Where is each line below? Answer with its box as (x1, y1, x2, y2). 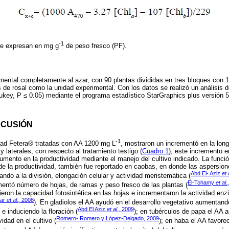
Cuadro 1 (142, 147, 169, 155)
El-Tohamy (188, 179, 216, 186)
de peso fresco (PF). (64, 42, 127, 50)
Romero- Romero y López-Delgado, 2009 (56, 215, 159, 222)
